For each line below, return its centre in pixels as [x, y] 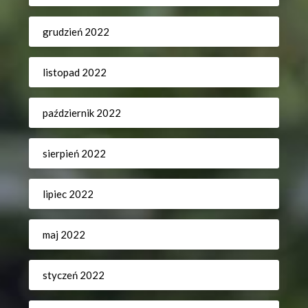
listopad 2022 [75, 72]
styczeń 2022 [74, 275]
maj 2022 [64, 234]
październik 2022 [82, 112]
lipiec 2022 [68, 194]
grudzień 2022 [76, 31]
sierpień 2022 [75, 153]
